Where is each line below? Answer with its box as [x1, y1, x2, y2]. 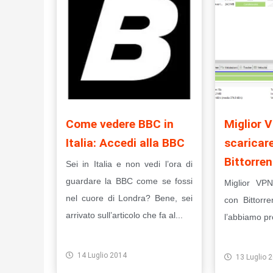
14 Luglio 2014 [77, 251, 127, 260]
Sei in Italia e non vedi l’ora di [66, 159, 193, 169]
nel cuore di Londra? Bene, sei [66, 193, 193, 204]
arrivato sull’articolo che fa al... [66, 210, 183, 221]
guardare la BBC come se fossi [66, 176, 193, 186]
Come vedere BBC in [66, 117, 174, 132]
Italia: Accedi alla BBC [66, 136, 185, 151]
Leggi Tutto [78, 231, 121, 240]
